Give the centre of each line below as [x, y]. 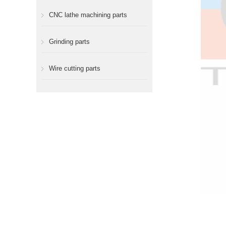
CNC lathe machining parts [88, 15]
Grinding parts [69, 42]
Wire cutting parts [75, 68]
